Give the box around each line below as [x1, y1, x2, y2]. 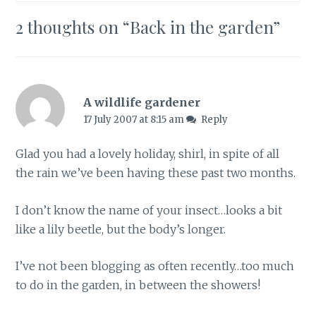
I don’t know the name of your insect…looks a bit [16, 202, 283, 217]
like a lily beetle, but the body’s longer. [16, 221, 226, 236]
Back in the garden [130, 16, 274, 39]
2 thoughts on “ [16, 16, 130, 39]
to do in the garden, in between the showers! [16, 278, 261, 293]
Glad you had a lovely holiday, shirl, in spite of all [16, 147, 280, 162]
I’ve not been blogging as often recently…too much [16, 259, 295, 274]
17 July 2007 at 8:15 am [83, 114, 186, 126]
